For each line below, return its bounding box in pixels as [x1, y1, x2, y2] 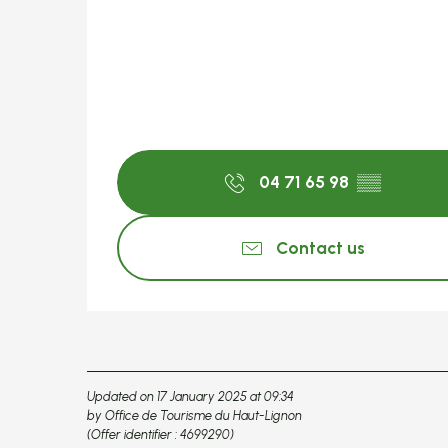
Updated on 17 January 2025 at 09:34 [87, 388, 294, 404]
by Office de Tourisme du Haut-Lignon [87, 407, 302, 423]
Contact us [275, 237, 365, 258]
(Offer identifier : [87, 426, 180, 442]
